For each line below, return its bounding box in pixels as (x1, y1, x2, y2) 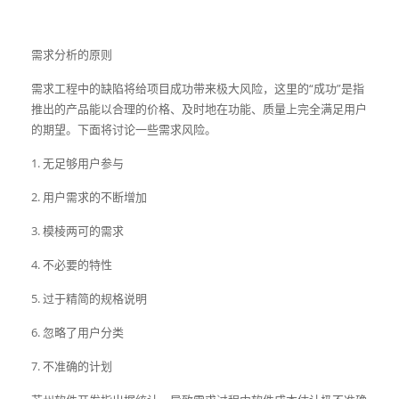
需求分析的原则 (31, 46, 112, 62)
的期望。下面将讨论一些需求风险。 (31, 121, 216, 137)
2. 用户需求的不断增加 (31, 189, 147, 205)
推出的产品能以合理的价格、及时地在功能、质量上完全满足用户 (31, 101, 367, 117)
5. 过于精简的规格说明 (31, 290, 147, 306)
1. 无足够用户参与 (31, 155, 124, 171)
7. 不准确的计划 (31, 358, 112, 374)
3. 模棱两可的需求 (31, 223, 124, 239)
